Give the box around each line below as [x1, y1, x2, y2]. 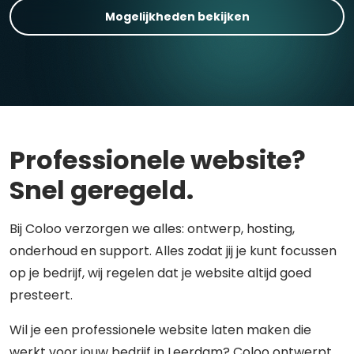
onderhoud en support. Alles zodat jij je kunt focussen [9, 242, 337, 260]
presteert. [9, 286, 73, 304]
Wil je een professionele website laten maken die [9, 321, 311, 339]
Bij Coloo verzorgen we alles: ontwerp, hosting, [9, 220, 295, 238]
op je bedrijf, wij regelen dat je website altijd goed [9, 264, 311, 282]
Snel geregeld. [9, 172, 194, 208]
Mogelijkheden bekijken [104, 8, 250, 24]
